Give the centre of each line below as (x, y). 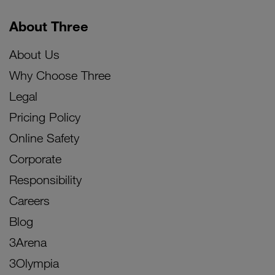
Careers (29, 201)
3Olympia (34, 263)
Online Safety (44, 138)
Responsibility (45, 180)
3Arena (28, 242)
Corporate (35, 159)
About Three (49, 26)
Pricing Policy (45, 117)
